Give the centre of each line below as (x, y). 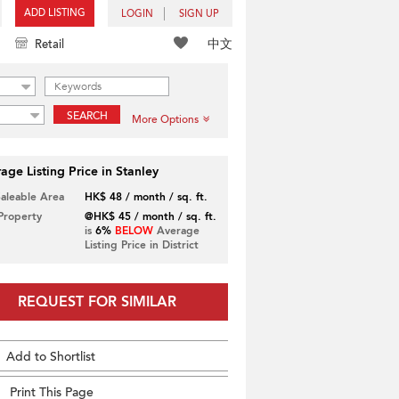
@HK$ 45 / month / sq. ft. (150, 216)
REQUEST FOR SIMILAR (97, 302)
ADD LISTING (55, 13)
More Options (165, 119)
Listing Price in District (141, 245)
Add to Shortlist (51, 357)
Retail (49, 45)
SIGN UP (199, 14)
